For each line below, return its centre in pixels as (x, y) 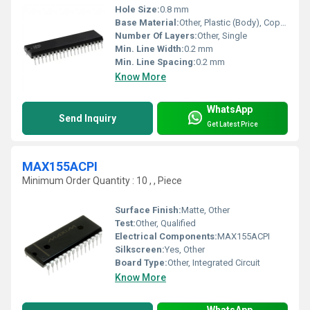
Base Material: (147, 23)
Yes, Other (185, 250)
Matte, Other (206, 210)
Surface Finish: (148, 210)
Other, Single (222, 36)
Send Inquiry (88, 119)
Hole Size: (137, 10)
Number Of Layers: (156, 36)
